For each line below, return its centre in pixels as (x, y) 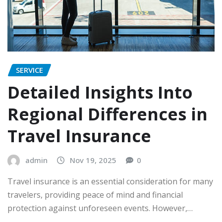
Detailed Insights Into (100, 92)
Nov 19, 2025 (93, 160)
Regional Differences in (108, 114)
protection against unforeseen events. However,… (100, 208)
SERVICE (29, 70)
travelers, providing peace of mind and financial (95, 195)
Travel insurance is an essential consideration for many (110, 182)
